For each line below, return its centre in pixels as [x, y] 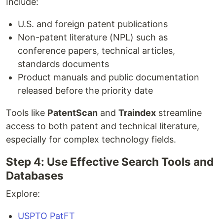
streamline [179, 112]
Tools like [27, 112]
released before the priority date [85, 90]
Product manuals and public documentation [109, 77]
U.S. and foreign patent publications [93, 24]
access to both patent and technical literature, [103, 126]
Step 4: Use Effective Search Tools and [110, 161]
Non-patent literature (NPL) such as [93, 37]
